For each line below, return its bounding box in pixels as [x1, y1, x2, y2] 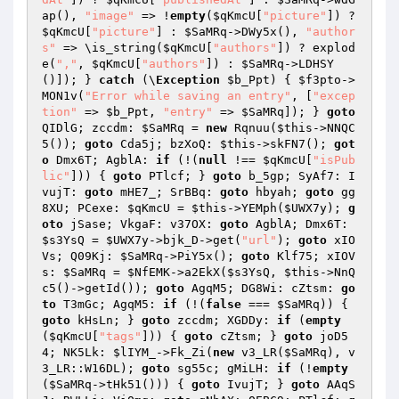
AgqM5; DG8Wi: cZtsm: [184, 281, 341, 295]
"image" [85, 9, 134, 22]
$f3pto [298, 73, 341, 86]
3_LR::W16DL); [42, 362, 142, 375]
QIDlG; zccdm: [42, 121, 142, 134]
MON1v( [42, 89, 85, 102]
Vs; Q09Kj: [42, 249, 120, 263]
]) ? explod [277, 41, 355, 54]
